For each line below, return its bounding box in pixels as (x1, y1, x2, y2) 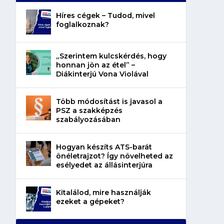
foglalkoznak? (55, 19, 109, 29)
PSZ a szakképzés (55, 105, 122, 115)
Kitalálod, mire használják (55, 187, 151, 197)
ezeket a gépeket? (55, 196, 124, 206)
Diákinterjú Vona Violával (55, 69, 148, 78)
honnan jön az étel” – (55, 60, 135, 69)
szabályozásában (55, 114, 120, 124)
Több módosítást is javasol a (55, 96, 162, 106)
